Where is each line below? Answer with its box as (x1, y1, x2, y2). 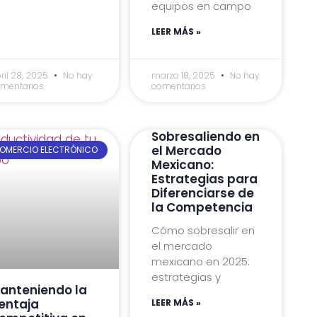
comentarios (151, 79, 207, 92)
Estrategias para (151, 170, 258, 188)
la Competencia (151, 198, 253, 216)
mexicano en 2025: (151, 253, 250, 269)
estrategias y (151, 269, 221, 284)
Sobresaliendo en (151, 127, 260, 145)
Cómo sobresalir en (151, 222, 255, 238)
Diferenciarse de (151, 184, 255, 202)
